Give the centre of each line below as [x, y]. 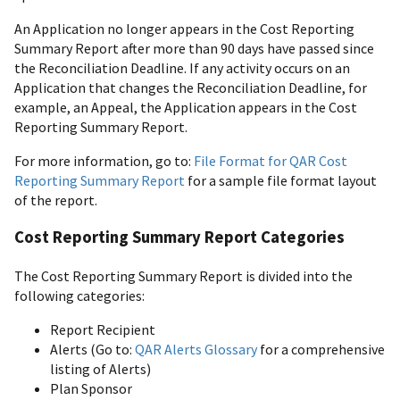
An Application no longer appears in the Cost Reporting [184, 28]
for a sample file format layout [282, 180]
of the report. [56, 200]
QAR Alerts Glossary [197, 350]
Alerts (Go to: [92, 350]
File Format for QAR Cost [271, 160]
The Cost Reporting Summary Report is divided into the [183, 276]
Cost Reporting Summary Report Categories [179, 237]
